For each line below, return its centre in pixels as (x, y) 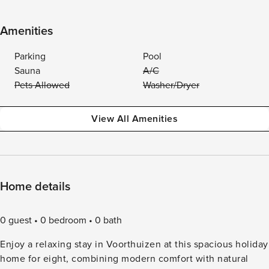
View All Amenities (134, 119)
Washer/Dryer (171, 85)
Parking (30, 56)
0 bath (108, 220)
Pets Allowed (42, 85)
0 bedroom (63, 220)
